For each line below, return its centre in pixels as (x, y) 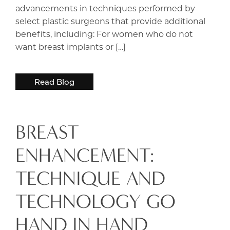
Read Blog (54, 81)
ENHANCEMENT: (85, 155)
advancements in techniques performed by (105, 8)
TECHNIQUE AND (90, 178)
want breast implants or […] (71, 46)
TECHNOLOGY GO (95, 201)
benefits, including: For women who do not (104, 33)
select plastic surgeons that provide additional (110, 21)
